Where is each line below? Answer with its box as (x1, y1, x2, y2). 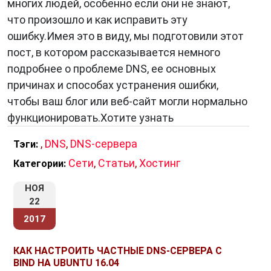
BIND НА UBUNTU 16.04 (13, 257, 119, 269)
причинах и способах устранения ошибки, (7, 79, 218, 91)
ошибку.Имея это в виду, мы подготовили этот (7, 30, 244, 42)
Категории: (13, 158, 66, 169)
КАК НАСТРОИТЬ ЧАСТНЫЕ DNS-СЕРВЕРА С (13, 245, 222, 256)
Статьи (98, 157, 135, 169)
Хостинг (139, 157, 180, 169)
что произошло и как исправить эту (7, 13, 188, 26)
